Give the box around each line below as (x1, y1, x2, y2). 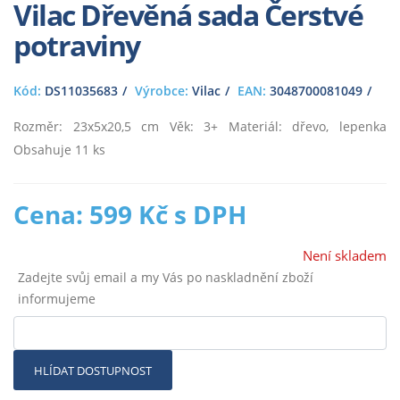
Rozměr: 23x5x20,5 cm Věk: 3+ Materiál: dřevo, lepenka (13, 118, 387, 136)
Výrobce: (135, 82, 188, 100)
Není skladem (303, 246, 387, 266)
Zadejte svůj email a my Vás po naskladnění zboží (17, 269, 313, 287)
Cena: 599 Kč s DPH (13, 197, 246, 232)
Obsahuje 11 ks (13, 141, 105, 159)
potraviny (13, 26, 140, 65)
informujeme (17, 290, 96, 308)
